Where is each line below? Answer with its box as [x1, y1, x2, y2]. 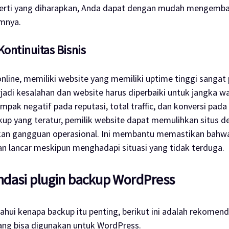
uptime [145, 72, 175, 84]
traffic [130, 100, 153, 112]
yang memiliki [90, 72, 146, 84]
